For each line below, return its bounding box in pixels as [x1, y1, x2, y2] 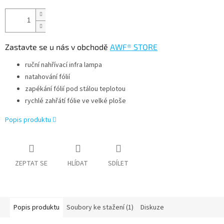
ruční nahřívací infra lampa [25, 60, 102, 70]
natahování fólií [25, 72, 70, 82]
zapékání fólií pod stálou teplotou [25, 84, 125, 94]
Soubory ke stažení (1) [66, 202, 133, 213]
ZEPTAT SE [15, 158, 47, 169]
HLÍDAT [67, 158, 88, 169]
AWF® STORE [110, 42, 157, 52]
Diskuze [140, 202, 164, 213]
